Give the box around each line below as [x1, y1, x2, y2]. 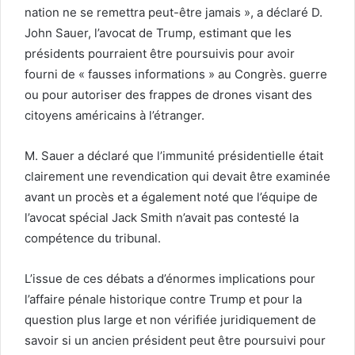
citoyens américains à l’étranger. [25, 107, 204, 123]
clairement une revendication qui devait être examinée [25, 168, 330, 184]
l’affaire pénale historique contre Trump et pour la [25, 291, 302, 307]
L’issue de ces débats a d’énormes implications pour [25, 270, 315, 286]
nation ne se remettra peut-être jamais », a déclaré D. [25, 4, 323, 20]
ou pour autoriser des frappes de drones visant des [25, 86, 312, 102]
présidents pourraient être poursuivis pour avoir [25, 45, 295, 61]
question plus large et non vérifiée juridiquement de [25, 311, 316, 327]
